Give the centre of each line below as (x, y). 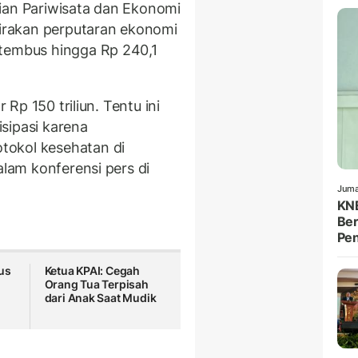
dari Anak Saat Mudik (100, 298)
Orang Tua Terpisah (96, 284)
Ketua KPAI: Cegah (92, 271)
